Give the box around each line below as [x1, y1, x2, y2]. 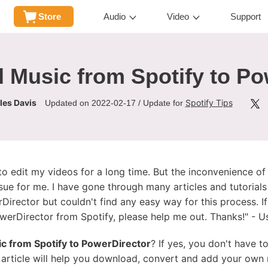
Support [230, 11, 261, 22]
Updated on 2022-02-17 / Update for [44, 98, 185, 108]
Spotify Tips [185, 98, 233, 108]
